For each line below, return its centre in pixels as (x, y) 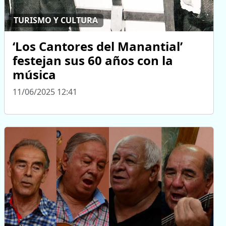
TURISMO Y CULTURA (56, 20)
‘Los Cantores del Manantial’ (98, 46)
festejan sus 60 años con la (93, 60)
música (34, 74)
